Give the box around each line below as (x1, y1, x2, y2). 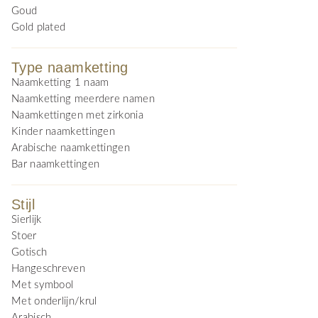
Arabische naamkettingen (11, 143, 130, 153)
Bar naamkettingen (11, 159, 100, 170)
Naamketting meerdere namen (11, 94, 155, 104)
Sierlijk (11, 214, 42, 225)
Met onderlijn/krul (11, 296, 97, 307)
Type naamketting (11, 60, 128, 75)
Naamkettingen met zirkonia (11, 110, 143, 121)
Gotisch (11, 247, 48, 258)
